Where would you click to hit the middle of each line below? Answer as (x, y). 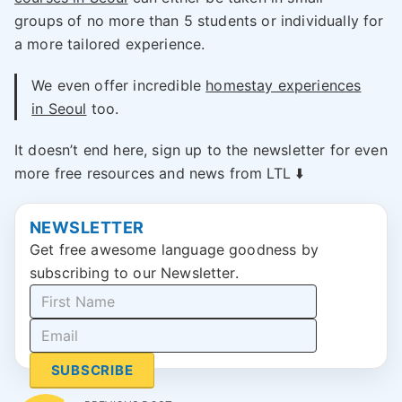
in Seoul (59, 109)
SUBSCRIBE (92, 371)
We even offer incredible (119, 86)
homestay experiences (284, 86)
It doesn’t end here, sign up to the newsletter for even (201, 150)
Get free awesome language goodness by (174, 250)
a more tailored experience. (110, 44)
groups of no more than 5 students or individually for (199, 21)
